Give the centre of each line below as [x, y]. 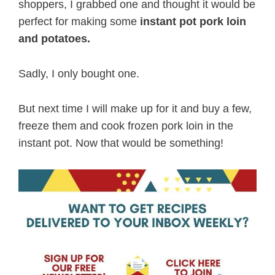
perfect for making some [79, 22]
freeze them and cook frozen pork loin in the [126, 126]
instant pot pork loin [193, 22]
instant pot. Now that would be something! [121, 143]
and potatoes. [54, 39]
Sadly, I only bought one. [79, 74]
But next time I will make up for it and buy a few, [135, 109]
